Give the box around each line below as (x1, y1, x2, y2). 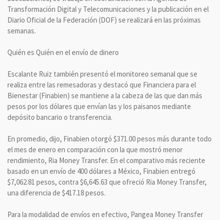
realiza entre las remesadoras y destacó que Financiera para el (7, 80, 196, 89)
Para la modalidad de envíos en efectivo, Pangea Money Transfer (7, 209, 203, 219)
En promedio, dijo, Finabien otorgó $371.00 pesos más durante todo (7, 134, 212, 143)
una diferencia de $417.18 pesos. (7, 188, 106, 197)
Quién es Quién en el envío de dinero (7, 47, 119, 57)
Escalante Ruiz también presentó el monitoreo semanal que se (7, 69, 197, 79)
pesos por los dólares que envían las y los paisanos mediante (7, 101, 191, 111)
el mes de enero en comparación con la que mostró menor (7, 144, 183, 154)
